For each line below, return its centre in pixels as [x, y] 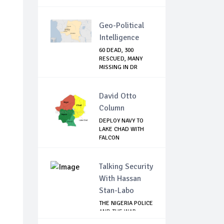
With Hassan [120, 179]
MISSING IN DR [118, 67]
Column [112, 108]
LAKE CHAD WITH [121, 129]
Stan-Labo [116, 191]
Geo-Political [121, 26]
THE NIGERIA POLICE [126, 203]
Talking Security [126, 167]
